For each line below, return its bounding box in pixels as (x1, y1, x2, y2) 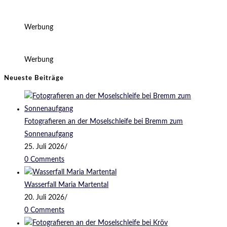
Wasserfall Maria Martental (24, 181, 108, 189)
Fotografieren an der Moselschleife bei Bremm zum (24, 118, 183, 126)
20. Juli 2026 (24, 194, 64, 202)
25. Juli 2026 (24, 143, 64, 151)
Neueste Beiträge (4, 74, 64, 82)
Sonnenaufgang (24, 131, 73, 138)
